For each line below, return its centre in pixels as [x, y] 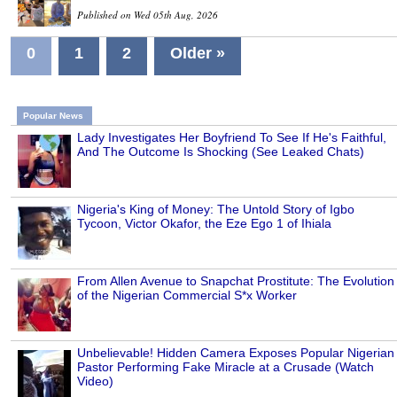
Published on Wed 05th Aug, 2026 [148, 14]
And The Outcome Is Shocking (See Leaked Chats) [221, 151]
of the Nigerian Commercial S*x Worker [187, 295]
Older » [198, 53]
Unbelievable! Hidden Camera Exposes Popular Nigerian [236, 352]
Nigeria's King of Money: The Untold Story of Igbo [216, 209]
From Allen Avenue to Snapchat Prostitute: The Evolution [236, 280]
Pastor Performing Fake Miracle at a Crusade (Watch [226, 366]
